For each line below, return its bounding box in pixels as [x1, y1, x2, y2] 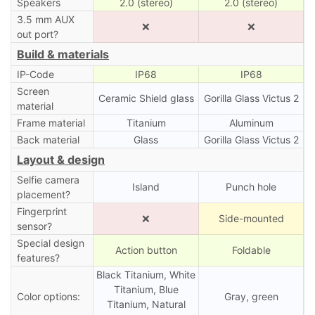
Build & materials [17, 46, 109, 61]
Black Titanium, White [96, 268, 195, 281]
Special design [16, 236, 84, 249]
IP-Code [16, 67, 54, 80]
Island [132, 180, 160, 193]
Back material [16, 133, 79, 146]
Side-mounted [218, 212, 284, 224]
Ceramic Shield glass [98, 91, 194, 104]
